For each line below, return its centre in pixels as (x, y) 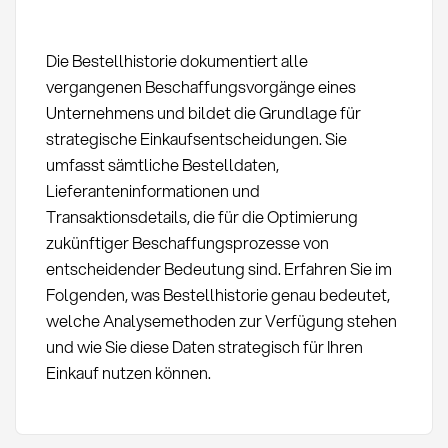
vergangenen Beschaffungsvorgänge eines (200, 87)
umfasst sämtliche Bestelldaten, (162, 165)
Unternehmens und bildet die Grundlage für (203, 113)
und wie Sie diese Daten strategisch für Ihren (204, 347)
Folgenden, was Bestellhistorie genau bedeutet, (217, 295)
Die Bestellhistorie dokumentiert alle (176, 61)
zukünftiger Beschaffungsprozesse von (187, 243)
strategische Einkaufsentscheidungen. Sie (196, 139)
